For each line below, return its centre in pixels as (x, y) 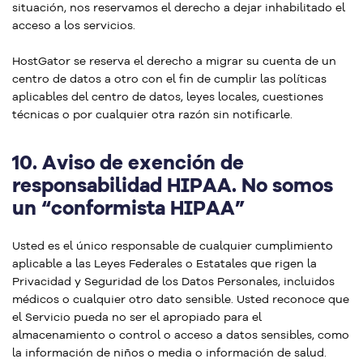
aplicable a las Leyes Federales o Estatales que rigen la (164, 263)
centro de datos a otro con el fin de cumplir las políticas (169, 79)
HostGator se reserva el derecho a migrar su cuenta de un (174, 61)
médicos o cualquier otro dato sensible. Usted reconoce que (181, 299)
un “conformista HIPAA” (128, 207)
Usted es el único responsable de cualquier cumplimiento (173, 246)
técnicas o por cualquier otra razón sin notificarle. (152, 114)
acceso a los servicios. (74, 25)
